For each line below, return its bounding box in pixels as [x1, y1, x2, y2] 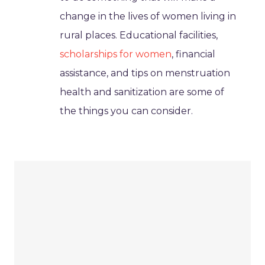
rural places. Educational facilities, [60, 30, 218, 41]
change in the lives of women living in [60, 11, 237, 22]
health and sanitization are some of [60, 86, 225, 98]
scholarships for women [60, 49, 172, 60]
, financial [172, 49, 216, 60]
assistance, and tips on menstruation [60, 67, 231, 79]
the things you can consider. [60, 105, 193, 117]
